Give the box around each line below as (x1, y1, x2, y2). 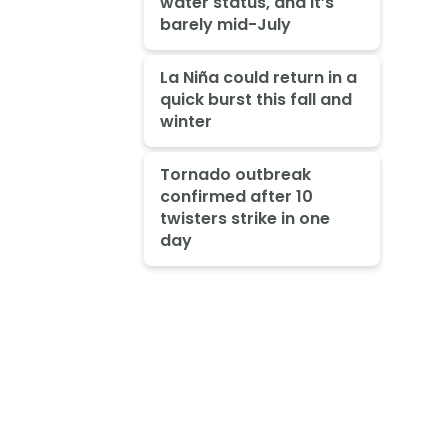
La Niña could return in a (159, 65, 357, 89)
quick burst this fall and (159, 87, 352, 111)
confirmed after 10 (159, 184, 313, 208)
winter (159, 109, 212, 133)
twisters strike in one (159, 206, 330, 230)
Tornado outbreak (159, 162, 311, 186)
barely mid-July (159, 13, 291, 37)
